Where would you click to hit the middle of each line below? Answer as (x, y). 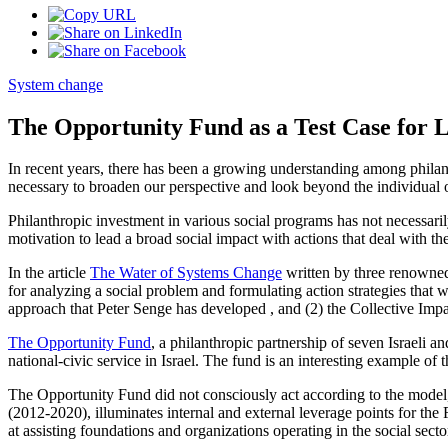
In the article (49, 273)
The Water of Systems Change (186, 273)
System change (55, 84)
